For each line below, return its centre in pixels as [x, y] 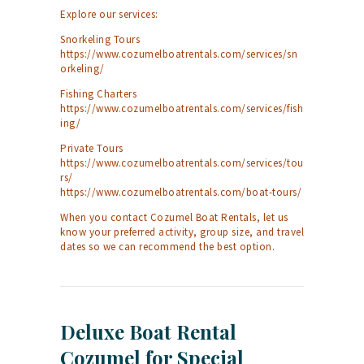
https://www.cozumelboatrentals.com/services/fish [182, 109]
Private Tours [92, 149]
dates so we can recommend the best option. [167, 247]
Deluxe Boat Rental [148, 332]
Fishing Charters [98, 94]
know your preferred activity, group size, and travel [182, 232]
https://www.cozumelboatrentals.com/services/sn [179, 54]
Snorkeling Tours [100, 40]
